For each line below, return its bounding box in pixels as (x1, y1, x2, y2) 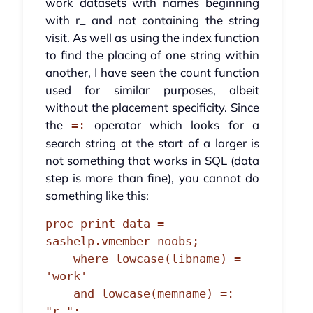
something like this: (45, 188, 149, 203)
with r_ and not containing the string (45, 13, 260, 28)
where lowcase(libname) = (45, 252, 73, 266)
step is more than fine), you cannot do (45, 170, 260, 186)
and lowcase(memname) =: (45, 286, 73, 301)
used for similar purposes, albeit (45, 82, 260, 98)
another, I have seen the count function (45, 65, 260, 80)
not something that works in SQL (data (45, 153, 260, 168)
